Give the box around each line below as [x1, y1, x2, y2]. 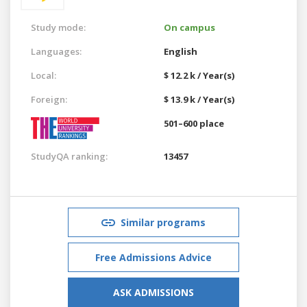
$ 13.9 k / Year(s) [164, 93, 234, 106]
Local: [31, 69, 56, 82]
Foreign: [31, 93, 67, 106]
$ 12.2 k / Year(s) [164, 69, 234, 82]
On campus [164, 21, 215, 34]
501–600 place [164, 116, 224, 130]
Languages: [31, 45, 82, 58]
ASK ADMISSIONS [113, 285, 194, 299]
